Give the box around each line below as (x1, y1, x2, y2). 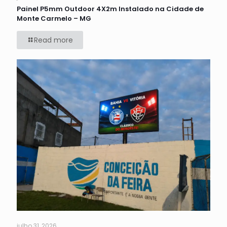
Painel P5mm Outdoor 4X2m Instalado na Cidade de (17, 4, 204, 14)
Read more (34, 35, 73, 46)
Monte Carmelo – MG (17, 14, 91, 24)
